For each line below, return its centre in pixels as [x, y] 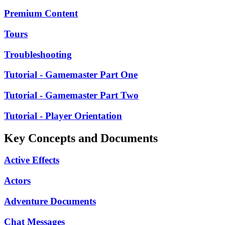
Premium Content [41, 14]
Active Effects [32, 160]
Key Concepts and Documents [81, 138]
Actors [17, 181]
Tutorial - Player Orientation [63, 116]
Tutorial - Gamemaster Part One [71, 75]
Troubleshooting [38, 54]
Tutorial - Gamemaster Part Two [71, 95]
